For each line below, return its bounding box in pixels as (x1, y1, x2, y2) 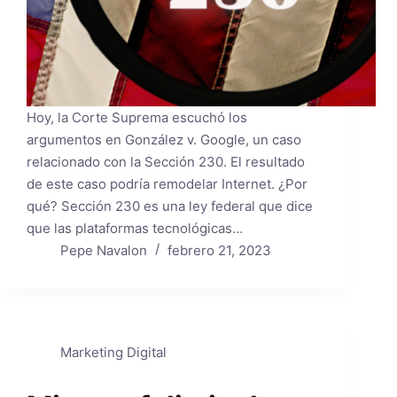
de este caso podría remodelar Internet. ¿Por (27, 175, 307, 192)
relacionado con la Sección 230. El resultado (27, 152, 305, 170)
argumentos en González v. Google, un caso (27, 130, 301, 148)
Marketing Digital (59, 343, 167, 361)
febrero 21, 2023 (167, 241, 271, 259)
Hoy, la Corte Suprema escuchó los (27, 108, 247, 126)
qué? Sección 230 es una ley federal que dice (27, 197, 313, 214)
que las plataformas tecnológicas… (27, 219, 243, 237)
